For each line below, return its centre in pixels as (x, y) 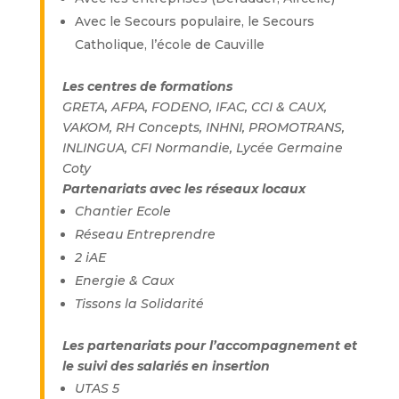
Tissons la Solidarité (139, 304)
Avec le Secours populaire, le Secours (194, 21)
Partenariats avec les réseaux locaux (201, 189)
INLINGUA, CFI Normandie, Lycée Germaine (202, 148)
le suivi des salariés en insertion (166, 366)
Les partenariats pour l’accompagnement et (209, 346)
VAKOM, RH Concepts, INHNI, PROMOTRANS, (203, 127)
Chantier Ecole (122, 211)
